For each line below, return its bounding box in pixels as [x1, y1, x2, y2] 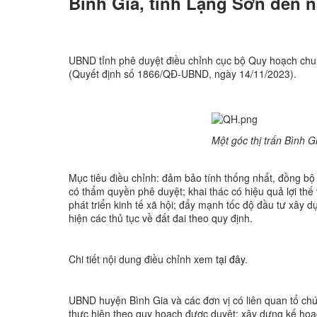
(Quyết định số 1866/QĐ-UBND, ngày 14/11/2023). [69, 66, 296, 81]
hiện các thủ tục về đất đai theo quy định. [69, 210, 253, 225]
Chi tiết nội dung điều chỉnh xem [69, 251, 216, 266]
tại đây [216, 251, 245, 266]
